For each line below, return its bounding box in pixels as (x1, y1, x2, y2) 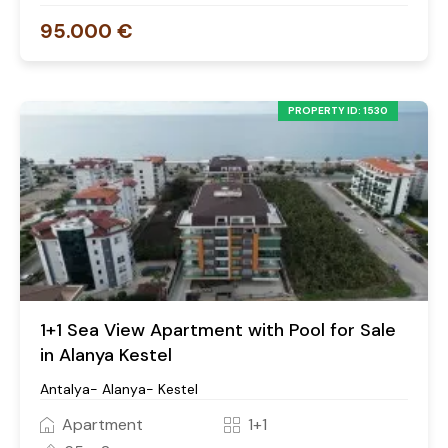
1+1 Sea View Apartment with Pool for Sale (40, 318, 396, 343)
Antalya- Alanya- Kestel (40, 380, 198, 399)
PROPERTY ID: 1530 (288, 104, 388, 118)
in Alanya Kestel (40, 343, 172, 368)
